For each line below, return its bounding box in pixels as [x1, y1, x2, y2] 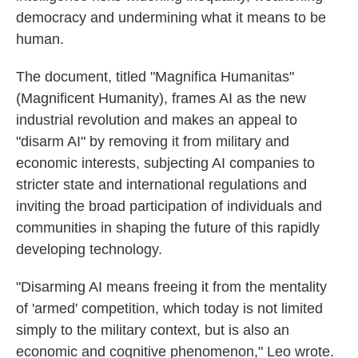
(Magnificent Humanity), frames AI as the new [16, 90, 306, 106]
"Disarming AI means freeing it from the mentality [16, 279, 327, 295]
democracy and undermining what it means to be [16, 10, 326, 26]
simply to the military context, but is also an [16, 322, 289, 338]
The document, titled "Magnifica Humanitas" [16, 69, 294, 85]
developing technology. [16, 241, 162, 257]
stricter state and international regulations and [16, 177, 307, 193]
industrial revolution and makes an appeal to [16, 112, 297, 128]
